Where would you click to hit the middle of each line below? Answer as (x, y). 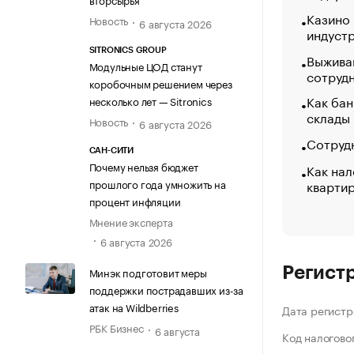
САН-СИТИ (111, 151)
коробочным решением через (160, 83)
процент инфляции (135, 201)
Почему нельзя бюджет (143, 166)
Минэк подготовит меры (148, 272)
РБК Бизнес (116, 328)
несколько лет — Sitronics (150, 100)
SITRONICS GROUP (128, 50)
